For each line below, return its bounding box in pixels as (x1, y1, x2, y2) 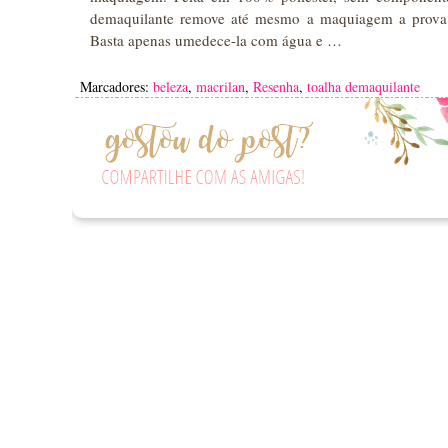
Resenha (253, 76, 299, 96)
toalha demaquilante (307, 76, 420, 96)
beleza (153, 76, 188, 96)
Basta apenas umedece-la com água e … (90, 29, 342, 50)
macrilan (196, 76, 245, 96)
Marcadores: (80, 76, 153, 96)
